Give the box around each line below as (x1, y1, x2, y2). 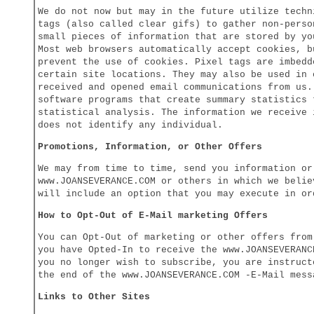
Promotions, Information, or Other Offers (38, 142, 262, 152)
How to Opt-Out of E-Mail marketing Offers (38, 210, 268, 221)
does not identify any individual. (38, 120, 223, 130)
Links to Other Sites (38, 292, 150, 302)
